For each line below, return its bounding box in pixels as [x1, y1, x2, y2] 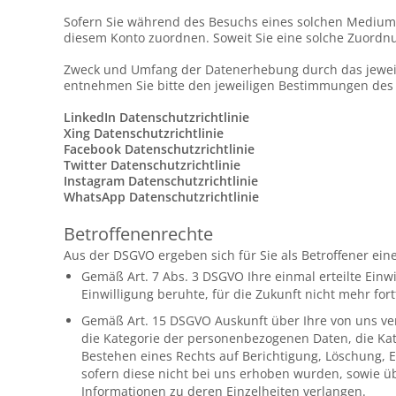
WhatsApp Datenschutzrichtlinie [64, 188, 259, 205]
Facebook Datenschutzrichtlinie [64, 141, 255, 157]
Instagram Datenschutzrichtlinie [64, 172, 258, 189]
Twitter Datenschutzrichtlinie [64, 156, 240, 173]
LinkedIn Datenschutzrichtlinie [64, 109, 249, 126]
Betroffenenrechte [64, 222, 213, 246]
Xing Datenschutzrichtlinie [64, 125, 224, 141]
